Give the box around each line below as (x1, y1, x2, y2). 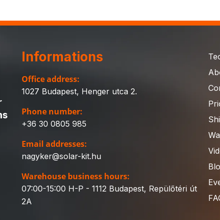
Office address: (22, 74, 80, 84)
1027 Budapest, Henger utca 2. (22, 86, 137, 96)
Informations (22, 49, 103, 64)
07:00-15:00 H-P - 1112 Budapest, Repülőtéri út (22, 184, 197, 193)
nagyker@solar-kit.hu (22, 151, 101, 161)
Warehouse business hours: (22, 171, 130, 182)
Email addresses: (22, 138, 87, 149)
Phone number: (22, 106, 82, 117)
